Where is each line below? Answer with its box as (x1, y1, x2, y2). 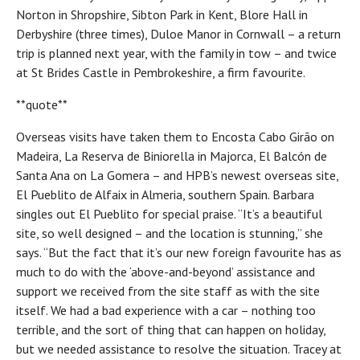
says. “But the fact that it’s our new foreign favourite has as (16, 243, 342, 260)
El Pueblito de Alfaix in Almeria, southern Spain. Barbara (16, 186, 314, 202)
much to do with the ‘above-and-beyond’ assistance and (16, 263, 315, 280)
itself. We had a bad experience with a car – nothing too (16, 301, 316, 318)
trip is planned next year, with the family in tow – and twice (16, 44, 337, 61)
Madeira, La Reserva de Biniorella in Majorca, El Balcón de (16, 147, 327, 164)
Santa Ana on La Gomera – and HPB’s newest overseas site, (16, 166, 338, 183)
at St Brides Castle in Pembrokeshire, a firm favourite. (16, 63, 305, 80)
